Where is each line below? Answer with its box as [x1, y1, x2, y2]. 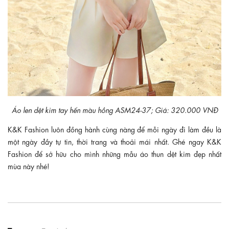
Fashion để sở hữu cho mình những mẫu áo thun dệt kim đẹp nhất [8, 148, 221, 158]
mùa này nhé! [8, 161, 50, 170]
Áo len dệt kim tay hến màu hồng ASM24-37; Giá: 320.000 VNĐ [11, 104, 218, 114]
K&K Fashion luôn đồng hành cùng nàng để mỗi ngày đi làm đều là [8, 124, 221, 133]
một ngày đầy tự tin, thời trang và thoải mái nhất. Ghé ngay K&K [8, 136, 221, 146]
